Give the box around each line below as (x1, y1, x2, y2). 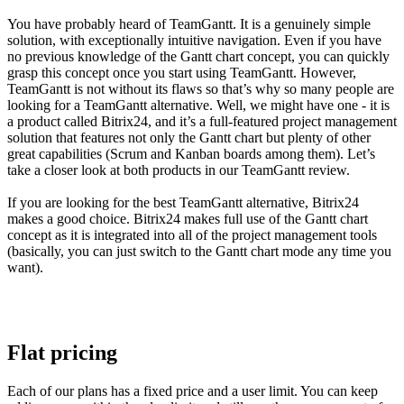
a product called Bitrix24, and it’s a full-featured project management (7, 114, 397, 130)
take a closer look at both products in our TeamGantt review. (7, 162, 350, 179)
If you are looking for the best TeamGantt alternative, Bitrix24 (7, 195, 359, 211)
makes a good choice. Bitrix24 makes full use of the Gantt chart (7, 211, 368, 227)
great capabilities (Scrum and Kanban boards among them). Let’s (7, 146, 375, 162)
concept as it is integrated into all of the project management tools (7, 227, 377, 243)
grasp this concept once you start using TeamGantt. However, (7, 65, 356, 81)
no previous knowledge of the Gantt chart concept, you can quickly (7, 49, 390, 65)
